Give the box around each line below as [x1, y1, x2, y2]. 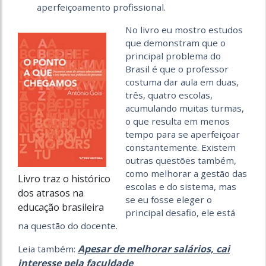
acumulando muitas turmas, [125, 102, 244, 114]
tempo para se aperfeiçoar [125, 128, 240, 140]
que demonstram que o [125, 36, 226, 49]
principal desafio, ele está [125, 206, 235, 218]
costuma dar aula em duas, [125, 75, 239, 88]
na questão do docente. [18, 219, 118, 232]
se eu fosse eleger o [125, 193, 212, 205]
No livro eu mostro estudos [125, 23, 243, 36]
